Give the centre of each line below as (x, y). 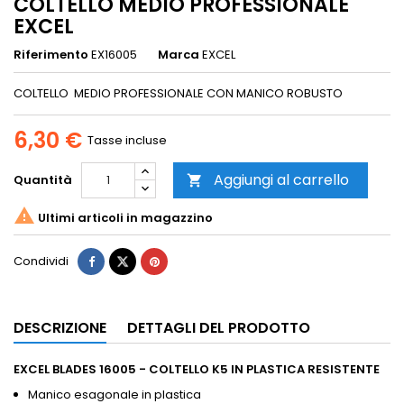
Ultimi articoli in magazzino (124, 217)
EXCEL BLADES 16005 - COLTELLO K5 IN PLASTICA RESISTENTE (197, 370)
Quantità (43, 180)
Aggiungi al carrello (281, 180)
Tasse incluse (127, 141)
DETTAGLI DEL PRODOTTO (219, 328)
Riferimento (51, 55)
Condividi (41, 262)
